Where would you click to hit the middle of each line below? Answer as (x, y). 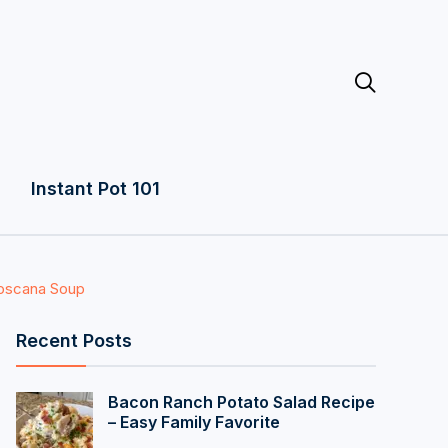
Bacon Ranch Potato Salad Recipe (241, 402)
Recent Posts (74, 340)
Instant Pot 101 (95, 188)
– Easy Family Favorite (194, 422)
